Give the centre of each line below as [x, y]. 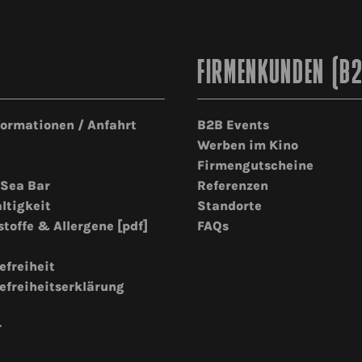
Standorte [229, 206]
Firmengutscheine [255, 166]
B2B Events [233, 125]
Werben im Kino [248, 145]
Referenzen [233, 186]
